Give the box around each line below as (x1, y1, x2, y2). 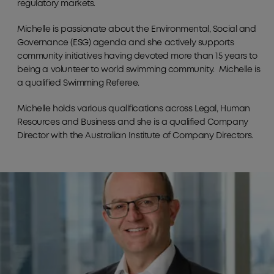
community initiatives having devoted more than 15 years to (17, 53, 257, 61)
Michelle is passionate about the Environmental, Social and (17, 26, 256, 34)
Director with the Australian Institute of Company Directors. (17, 132, 253, 140)
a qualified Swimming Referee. (17, 80, 139, 87)
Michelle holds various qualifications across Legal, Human (17, 105, 251, 113)
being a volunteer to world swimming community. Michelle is (17, 66, 261, 74)
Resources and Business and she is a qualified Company (17, 119, 248, 127)
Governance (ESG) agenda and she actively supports (17, 39, 234, 47)
